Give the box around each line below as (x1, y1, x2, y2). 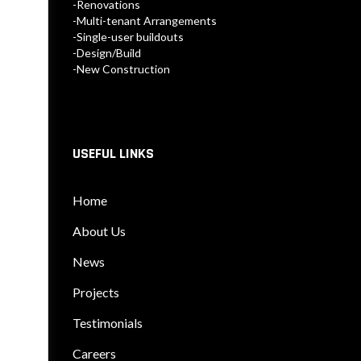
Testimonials (73, 315, 143, 331)
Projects (73, 284, 119, 301)
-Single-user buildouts (73, 30, 184, 44)
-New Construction (73, 62, 170, 77)
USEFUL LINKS (73, 144, 154, 164)
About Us (73, 223, 126, 239)
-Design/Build (73, 46, 141, 60)
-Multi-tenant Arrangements (73, 14, 217, 28)
